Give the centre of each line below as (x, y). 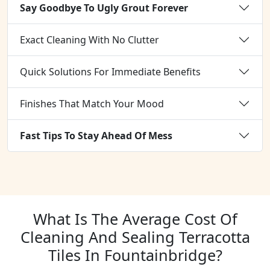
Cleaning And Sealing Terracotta (135, 237)
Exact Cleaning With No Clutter (89, 39)
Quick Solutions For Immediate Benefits (110, 71)
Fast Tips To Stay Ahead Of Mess (96, 135)
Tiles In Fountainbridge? (135, 255)
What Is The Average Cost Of (135, 219)
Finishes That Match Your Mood (92, 103)
